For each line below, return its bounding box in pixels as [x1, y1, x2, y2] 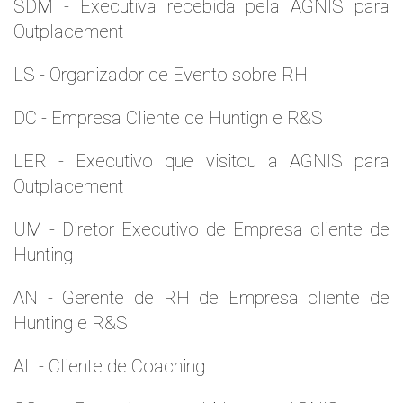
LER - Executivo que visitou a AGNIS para [13, 150, 390, 172]
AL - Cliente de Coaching [13, 355, 205, 377]
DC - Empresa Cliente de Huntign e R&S [13, 107, 323, 129]
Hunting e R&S [13, 312, 128, 334]
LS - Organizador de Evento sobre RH [13, 64, 308, 85]
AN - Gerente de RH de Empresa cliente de [13, 287, 390, 309]
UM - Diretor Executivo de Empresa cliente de [13, 219, 390, 240]
